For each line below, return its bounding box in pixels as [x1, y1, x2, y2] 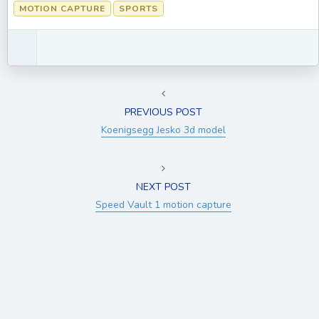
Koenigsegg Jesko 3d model [100, 123, 226, 137]
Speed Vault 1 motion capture [95, 198, 231, 212]
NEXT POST [135, 180, 191, 194]
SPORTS [119, 3, 158, 15]
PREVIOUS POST [124, 105, 202, 120]
